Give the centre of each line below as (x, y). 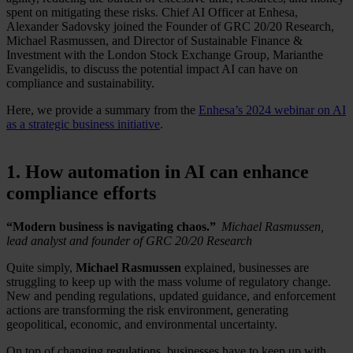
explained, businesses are (245, 268)
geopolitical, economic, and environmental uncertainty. (142, 325)
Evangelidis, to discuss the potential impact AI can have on (152, 69)
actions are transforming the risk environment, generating (147, 310)
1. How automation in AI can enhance (158, 172)
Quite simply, (41, 268)
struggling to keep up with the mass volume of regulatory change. (169, 282)
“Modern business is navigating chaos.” (114, 227)
